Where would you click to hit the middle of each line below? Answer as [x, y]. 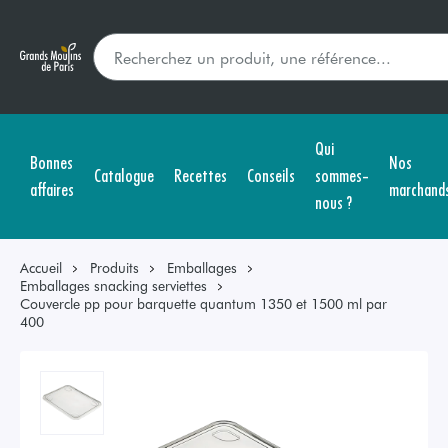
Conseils [271, 174]
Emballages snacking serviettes [113, 285]
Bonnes [51, 161]
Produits [114, 267]
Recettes [200, 174]
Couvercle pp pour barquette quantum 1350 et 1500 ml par [203, 303]
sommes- [342, 174]
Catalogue [124, 174]
